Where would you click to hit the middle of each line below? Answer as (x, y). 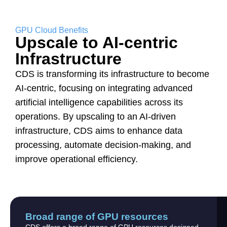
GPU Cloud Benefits (52, 30)
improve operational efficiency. (77, 159)
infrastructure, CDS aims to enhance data (99, 130)
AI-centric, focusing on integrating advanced (104, 88)
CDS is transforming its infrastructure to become (112, 74)
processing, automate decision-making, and (103, 145)
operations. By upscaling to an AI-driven (96, 116)
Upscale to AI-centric (97, 42)
